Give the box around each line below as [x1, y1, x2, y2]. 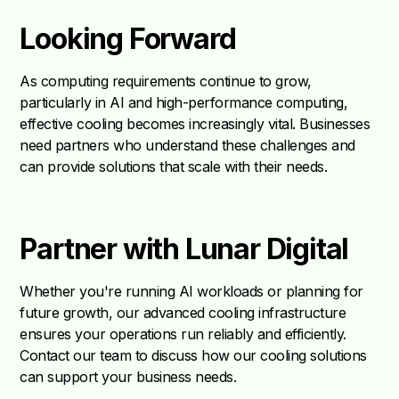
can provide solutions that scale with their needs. [20, 158, 328, 176]
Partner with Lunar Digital [20, 232, 349, 267]
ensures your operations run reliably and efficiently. [20, 325, 346, 344]
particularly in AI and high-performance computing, [20, 94, 348, 112]
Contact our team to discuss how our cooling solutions [20, 346, 367, 365]
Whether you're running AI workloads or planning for [20, 282, 363, 301]
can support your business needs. [20, 368, 237, 387]
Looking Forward [20, 21, 236, 57]
